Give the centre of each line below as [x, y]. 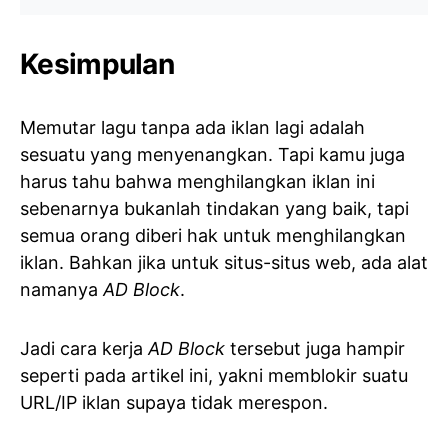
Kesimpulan [97, 63]
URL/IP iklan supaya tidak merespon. [174, 402]
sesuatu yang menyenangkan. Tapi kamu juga [212, 154]
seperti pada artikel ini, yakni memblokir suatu [214, 375]
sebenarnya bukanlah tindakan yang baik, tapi [214, 208]
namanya [61, 289]
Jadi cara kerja [84, 348]
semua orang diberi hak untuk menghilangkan [213, 235]
